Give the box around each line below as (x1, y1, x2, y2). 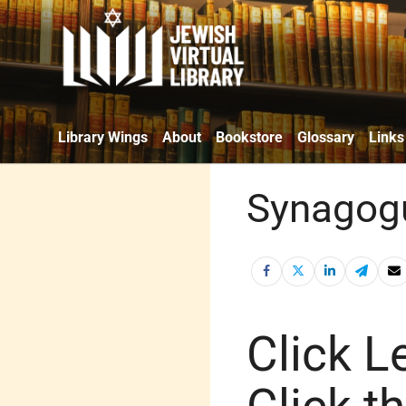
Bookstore (216, 128, 283, 146)
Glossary (297, 128, 354, 146)
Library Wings (58, 128, 148, 146)
